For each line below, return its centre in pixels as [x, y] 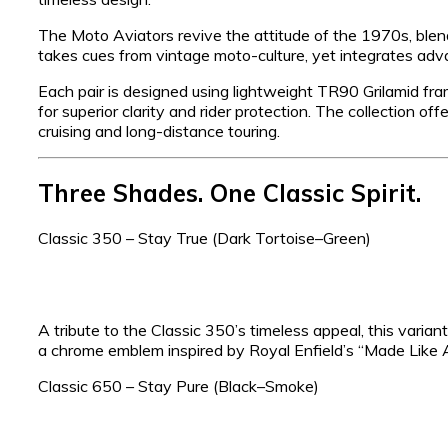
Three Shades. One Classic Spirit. [229, 193]
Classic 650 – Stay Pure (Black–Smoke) [178, 386]
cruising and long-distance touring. [159, 130]
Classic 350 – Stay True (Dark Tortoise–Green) [204, 238]
